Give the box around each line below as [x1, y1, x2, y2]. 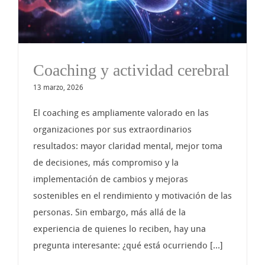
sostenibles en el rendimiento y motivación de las [33, 190, 232, 201]
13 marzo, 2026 [33, 83, 83, 92]
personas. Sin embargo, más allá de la [33, 206, 186, 218]
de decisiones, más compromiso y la [33, 157, 179, 168]
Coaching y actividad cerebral [33, 60, 230, 79]
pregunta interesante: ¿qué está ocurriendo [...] [33, 240, 223, 251]
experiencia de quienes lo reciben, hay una [33, 223, 206, 234]
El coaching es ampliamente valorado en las [33, 107, 209, 118]
